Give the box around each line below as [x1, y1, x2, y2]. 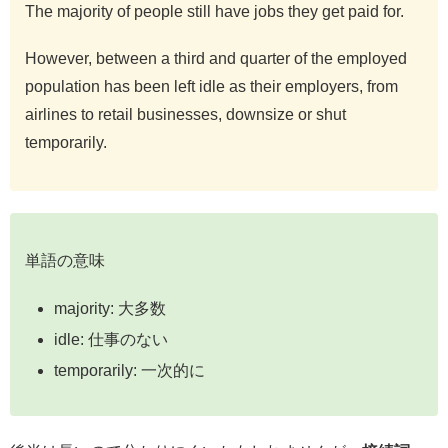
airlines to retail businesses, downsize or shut [25, 105, 346, 123]
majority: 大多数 [54, 299, 167, 317]
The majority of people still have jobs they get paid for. [25, 2, 404, 20]
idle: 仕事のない [54, 330, 169, 348]
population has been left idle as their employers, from [25, 77, 398, 95]
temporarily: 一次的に [54, 362, 206, 380]
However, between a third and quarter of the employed [25, 49, 407, 67]
